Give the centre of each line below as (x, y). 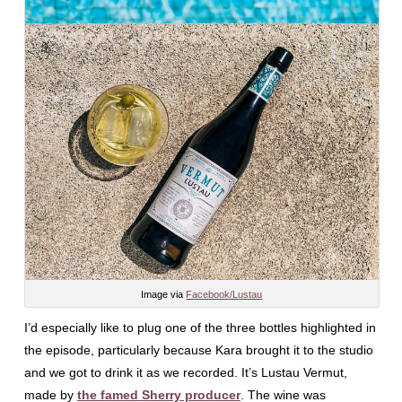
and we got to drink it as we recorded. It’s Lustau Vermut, (185, 373)
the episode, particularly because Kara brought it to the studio (198, 350)
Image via (164, 295)
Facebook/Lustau (224, 295)
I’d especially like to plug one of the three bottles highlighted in (200, 328)
